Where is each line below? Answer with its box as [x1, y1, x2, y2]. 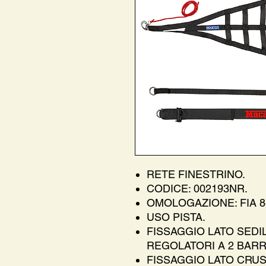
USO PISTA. [147, 210, 205, 223]
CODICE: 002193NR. [147, 182, 248, 195]
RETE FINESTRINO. [147, 167, 245, 180]
